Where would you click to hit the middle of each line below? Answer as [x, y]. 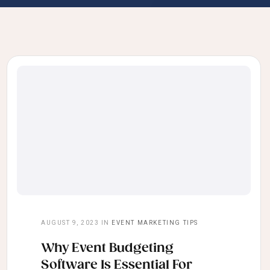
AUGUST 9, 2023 [70, 223]
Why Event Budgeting [107, 249]
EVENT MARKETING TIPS [155, 223]
